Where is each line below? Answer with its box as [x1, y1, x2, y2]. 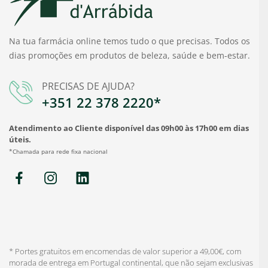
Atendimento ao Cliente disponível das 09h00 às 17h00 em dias [9, 123, 249, 134]
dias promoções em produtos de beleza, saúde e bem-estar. [9, 50, 250, 62]
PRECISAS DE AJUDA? [42, 80, 135, 93]
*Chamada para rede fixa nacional [9, 147, 108, 156]
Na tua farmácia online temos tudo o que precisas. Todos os [9, 35, 250, 47]
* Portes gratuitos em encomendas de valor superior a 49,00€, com [9, 245, 241, 257]
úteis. [9, 134, 31, 145]
